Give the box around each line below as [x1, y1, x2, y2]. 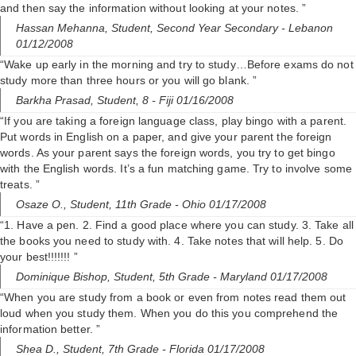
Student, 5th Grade [114, 270, 213, 284]
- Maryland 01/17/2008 [213, 270, 327, 284]
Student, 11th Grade [70, 198, 175, 211]
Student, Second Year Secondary [111, 21, 281, 35]
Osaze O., [16, 198, 70, 211]
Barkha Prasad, [16, 94, 97, 107]
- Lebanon [281, 21, 333, 35]
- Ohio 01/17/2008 [175, 198, 266, 211]
